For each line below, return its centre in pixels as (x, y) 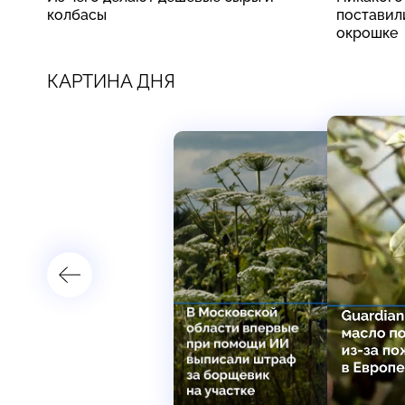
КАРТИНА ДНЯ (111, 81)
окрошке (367, 33)
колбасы (77, 14)
